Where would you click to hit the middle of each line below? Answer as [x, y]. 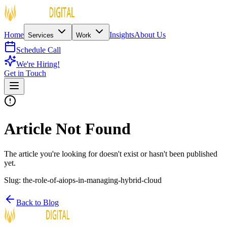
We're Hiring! [38, 64]
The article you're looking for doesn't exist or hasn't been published [111, 154]
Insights [122, 35]
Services [42, 35]
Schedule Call [39, 50]
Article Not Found [67, 129]
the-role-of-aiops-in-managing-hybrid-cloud [92, 180]
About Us [150, 35]
